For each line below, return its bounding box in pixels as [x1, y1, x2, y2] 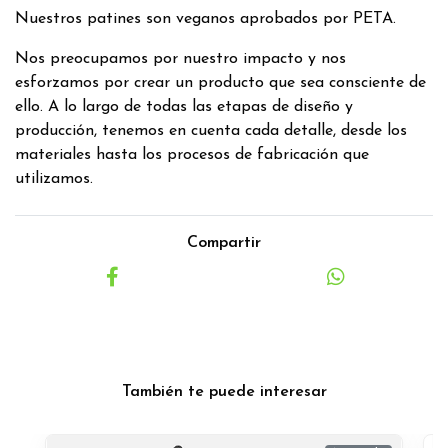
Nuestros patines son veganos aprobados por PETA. [15, 10, 396, 27]
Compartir [187, 234, 261, 251]
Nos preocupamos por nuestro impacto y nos [15, 50, 346, 67]
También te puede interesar [121, 383, 327, 400]
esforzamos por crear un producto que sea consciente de [15, 74, 426, 91]
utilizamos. [15, 170, 93, 187]
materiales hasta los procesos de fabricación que [15, 146, 369, 163]
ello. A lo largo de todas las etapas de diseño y [15, 98, 353, 115]
